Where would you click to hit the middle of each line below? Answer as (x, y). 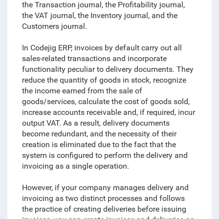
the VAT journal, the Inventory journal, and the (99, 15)
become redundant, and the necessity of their (99, 134)
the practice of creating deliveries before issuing (104, 209)
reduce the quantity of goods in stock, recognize (104, 80)
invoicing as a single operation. (75, 166)
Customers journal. (54, 26)
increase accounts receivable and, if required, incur (108, 112)
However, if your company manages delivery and (105, 187)
